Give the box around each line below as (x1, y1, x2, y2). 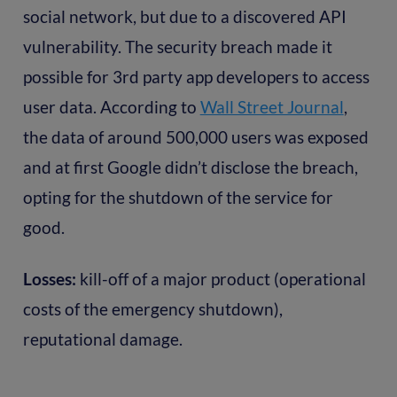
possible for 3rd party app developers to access (22, 66, 370, 87)
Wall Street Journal (199, 96, 344, 117)
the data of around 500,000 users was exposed (22, 126, 369, 147)
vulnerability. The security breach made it (22, 35, 332, 57)
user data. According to (22, 96, 200, 117)
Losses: (22, 268, 80, 289)
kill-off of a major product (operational (79, 268, 366, 289)
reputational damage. (22, 328, 183, 349)
